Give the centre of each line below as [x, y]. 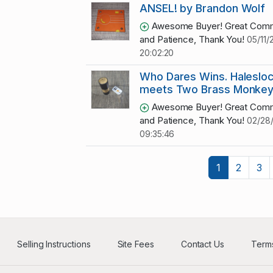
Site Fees [136, 244]
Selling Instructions [54, 244]
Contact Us [202, 244]
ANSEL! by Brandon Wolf [203, 9]
